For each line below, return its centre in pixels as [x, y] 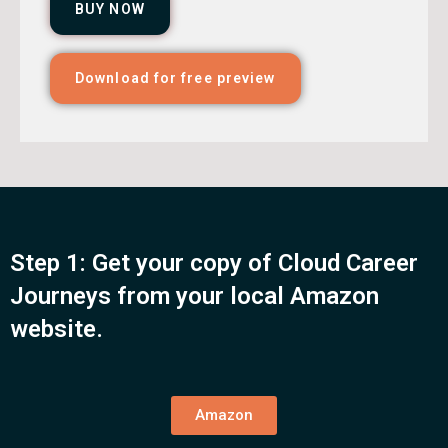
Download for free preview [175, 78]
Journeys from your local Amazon [194, 296]
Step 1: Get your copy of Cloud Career [214, 263]
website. [56, 329]
